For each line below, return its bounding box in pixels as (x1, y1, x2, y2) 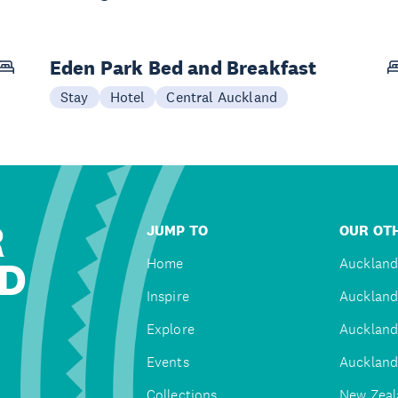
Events (146, 352, 189, 371)
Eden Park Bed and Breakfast (50, 54, 317, 80)
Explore (146, 319, 195, 338)
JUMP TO (146, 220, 208, 240)
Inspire (146, 286, 189, 306)
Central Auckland (166, 87, 278, 106)
